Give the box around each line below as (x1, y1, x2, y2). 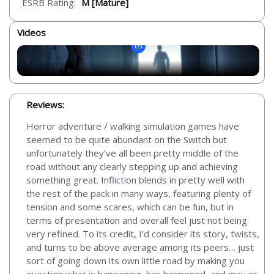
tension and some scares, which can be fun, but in (26, 200, 234, 213)
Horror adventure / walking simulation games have (26, 119, 239, 132)
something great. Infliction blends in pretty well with (26, 173, 245, 186)
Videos (17, 26, 46, 39)
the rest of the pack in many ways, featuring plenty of (26, 187, 251, 199)
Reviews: (26, 98, 64, 111)
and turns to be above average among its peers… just (26, 240, 254, 253)
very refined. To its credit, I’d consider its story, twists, (26, 227, 259, 240)
